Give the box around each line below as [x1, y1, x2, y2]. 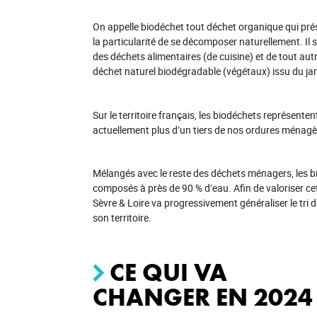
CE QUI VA [109, 257, 227, 289]
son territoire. [92, 211, 151, 224]
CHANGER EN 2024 [92, 282, 313, 313]
